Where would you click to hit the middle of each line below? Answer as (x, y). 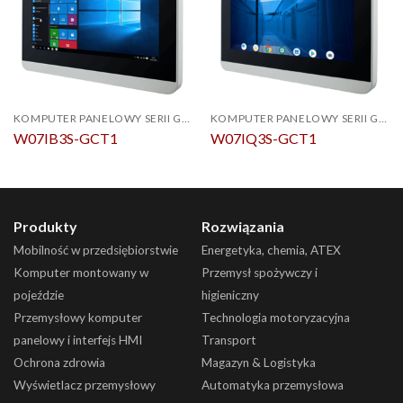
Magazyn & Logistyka (258, 363)
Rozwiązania (242, 227)
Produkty (45, 227)
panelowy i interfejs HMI (77, 340)
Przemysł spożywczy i (259, 273)
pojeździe (38, 296)
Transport (228, 340)
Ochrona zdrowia (59, 363)
